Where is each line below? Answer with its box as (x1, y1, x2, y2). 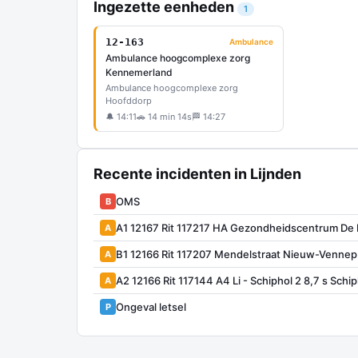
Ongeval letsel (116, 300, 186, 313)
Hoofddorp (105, 95, 152, 106)
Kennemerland (105, 66, 173, 78)
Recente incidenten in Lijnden (93, 165, 301, 182)
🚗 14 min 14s (137, 111, 192, 122)
